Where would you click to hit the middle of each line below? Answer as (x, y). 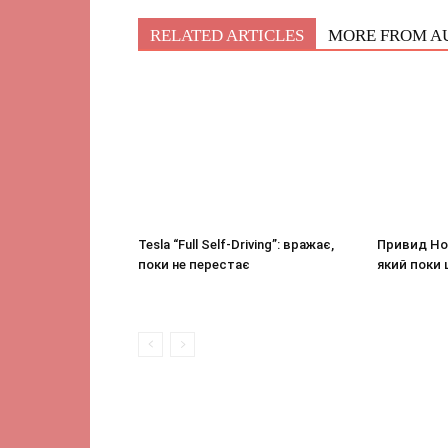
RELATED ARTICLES (227, 35)
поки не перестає (194, 264)
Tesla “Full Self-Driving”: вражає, (236, 244)
